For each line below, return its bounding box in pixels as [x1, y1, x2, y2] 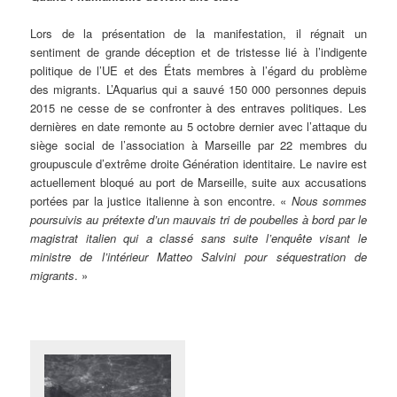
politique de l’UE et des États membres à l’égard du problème [30, 61, 367, 79]
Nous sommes [291, 191, 367, 209]
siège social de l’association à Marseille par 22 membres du [30, 136, 367, 153]
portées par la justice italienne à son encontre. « [30, 191, 292, 209]
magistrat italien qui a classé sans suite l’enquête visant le [30, 229, 367, 246]
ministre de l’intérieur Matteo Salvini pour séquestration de [30, 247, 367, 265]
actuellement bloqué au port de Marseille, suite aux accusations [30, 173, 367, 191]
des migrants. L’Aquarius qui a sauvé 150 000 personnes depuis [30, 80, 367, 97]
